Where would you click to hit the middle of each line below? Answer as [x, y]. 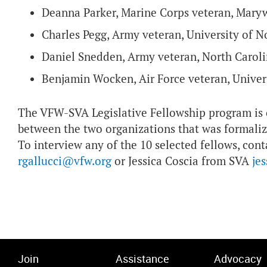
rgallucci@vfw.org [65, 161]
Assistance [143, 259]
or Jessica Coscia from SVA [182, 161]
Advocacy [237, 259]
